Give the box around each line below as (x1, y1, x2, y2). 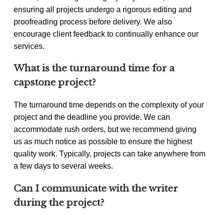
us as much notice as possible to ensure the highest (14, 137, 192, 146)
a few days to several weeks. (14, 161, 113, 170)
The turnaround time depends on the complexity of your (14, 100, 204, 109)
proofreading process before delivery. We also (14, 17, 172, 26)
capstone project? (14, 77, 96, 88)
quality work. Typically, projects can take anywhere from (14, 149, 205, 158)
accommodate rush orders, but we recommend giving (14, 125, 197, 133)
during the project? (14, 197, 104, 208)
